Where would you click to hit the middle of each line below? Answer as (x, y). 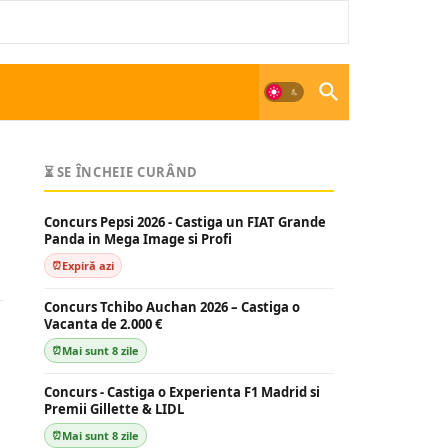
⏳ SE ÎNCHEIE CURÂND (120, 172)
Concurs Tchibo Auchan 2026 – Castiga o (171, 307)
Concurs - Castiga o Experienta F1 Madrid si (181, 392)
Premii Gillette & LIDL (113, 409)
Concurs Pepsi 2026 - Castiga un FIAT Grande (184, 222)
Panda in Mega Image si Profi (137, 239)
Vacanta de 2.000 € (102, 324)
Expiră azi (87, 265)
